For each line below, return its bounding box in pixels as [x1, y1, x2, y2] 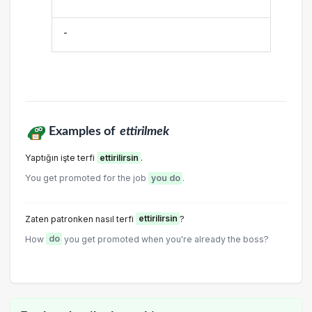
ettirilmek [120, 125, 169, 137]
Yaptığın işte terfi [25, 153, 97, 163]
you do [150, 173, 180, 184]
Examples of [48, 125, 118, 137]
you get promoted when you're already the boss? [62, 233, 269, 244]
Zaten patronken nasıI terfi [25, 213, 136, 224]
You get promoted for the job [25, 173, 148, 184]
